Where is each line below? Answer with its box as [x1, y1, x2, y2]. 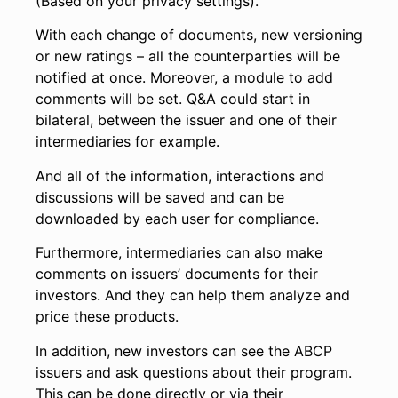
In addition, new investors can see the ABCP [36, 341, 332, 360]
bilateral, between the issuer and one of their [36, 111, 337, 130]
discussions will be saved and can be [36, 187, 284, 206]
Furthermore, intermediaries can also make [36, 243, 322, 262]
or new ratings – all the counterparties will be [36, 47, 340, 66]
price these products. [36, 307, 179, 326]
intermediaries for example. [36, 132, 219, 151]
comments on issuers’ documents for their [36, 265, 318, 283]
